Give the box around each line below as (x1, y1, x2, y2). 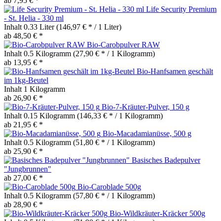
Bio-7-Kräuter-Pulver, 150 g (102, 102, 189, 111)
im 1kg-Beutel (4, 75, 48, 84)
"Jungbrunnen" (4, 164, 51, 173)
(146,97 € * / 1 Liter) (56, 22, 121, 31)
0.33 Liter (24, 22, 56, 31)
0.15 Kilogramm (24, 111, 77, 120)
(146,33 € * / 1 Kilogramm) (77, 111, 163, 120)
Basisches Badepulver (132, 155, 200, 164)
